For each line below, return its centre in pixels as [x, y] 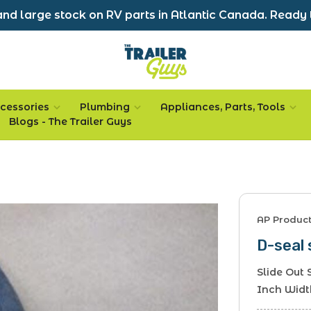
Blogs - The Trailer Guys [70, 121]
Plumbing [105, 107]
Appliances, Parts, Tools [223, 107]
